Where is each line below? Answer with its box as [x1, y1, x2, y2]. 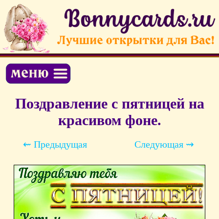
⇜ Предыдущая [22, 139, 87, 150]
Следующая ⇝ [134, 139, 194, 150]
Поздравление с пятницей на [15, 95, 204, 112]
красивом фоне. [58, 112, 161, 129]
